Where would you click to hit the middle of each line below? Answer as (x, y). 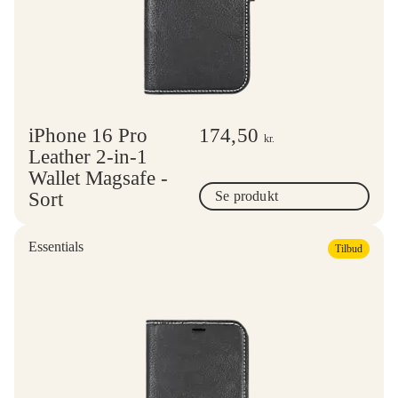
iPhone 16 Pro (88, 135)
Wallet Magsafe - (98, 178)
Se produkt (247, 195)
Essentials (56, 246)
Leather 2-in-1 (88, 156)
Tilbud (349, 248)
